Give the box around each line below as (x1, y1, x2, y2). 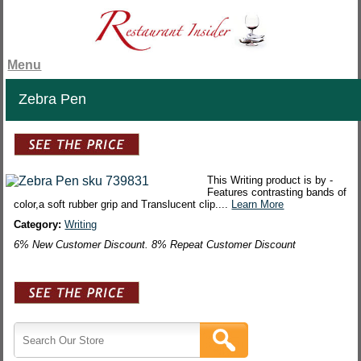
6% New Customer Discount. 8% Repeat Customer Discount (14, 239, 297, 251)
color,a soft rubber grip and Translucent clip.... (14, 198, 232, 211)
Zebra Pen (19, 91, 87, 108)
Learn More (231, 198, 284, 211)
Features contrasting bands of (207, 186, 347, 199)
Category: (14, 218, 65, 231)
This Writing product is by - (207, 174, 334, 187)
